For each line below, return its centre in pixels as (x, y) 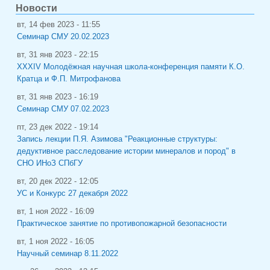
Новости (36, 8)
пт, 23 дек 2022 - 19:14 (58, 127)
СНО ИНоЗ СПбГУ (50, 163)
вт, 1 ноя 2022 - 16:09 (55, 211)
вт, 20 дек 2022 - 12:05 (58, 181)
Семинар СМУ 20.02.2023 (63, 36)
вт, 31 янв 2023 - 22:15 (58, 55)
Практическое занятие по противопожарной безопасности (122, 223)
